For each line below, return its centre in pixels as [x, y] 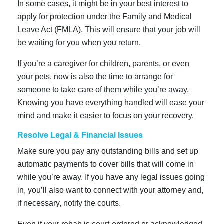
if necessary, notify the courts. [69, 203]
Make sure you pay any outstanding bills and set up [108, 151]
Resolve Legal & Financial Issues [80, 135]
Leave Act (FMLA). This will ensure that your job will [109, 29]
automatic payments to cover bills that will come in [106, 164]
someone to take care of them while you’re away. [103, 89]
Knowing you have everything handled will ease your [111, 102]
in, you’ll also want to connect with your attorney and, [110, 190]
